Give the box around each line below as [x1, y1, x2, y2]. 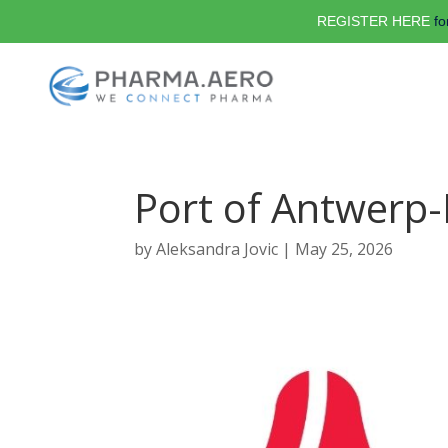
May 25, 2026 [295, 238, 394, 260]
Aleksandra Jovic [156, 238, 279, 260]
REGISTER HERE [316, 13, 430, 29]
